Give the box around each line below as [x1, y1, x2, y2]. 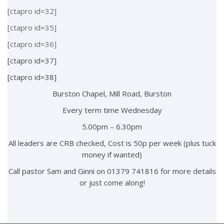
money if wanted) [82, 149, 142, 160]
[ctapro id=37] [7, 55, 56, 66]
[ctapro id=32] [7, 6, 56, 16]
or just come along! [79, 177, 145, 188]
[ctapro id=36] [7, 39, 58, 49]
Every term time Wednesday [62, 105, 162, 115]
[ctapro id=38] [7, 72, 56, 82]
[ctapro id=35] [7, 22, 56, 33]
